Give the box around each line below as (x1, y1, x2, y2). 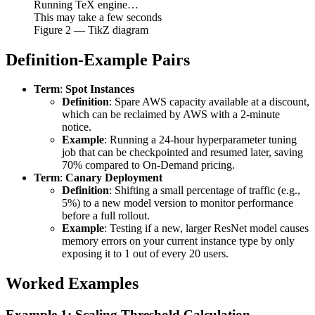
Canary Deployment (65, 172, 162, 184)
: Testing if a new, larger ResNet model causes (104, 222, 309, 235)
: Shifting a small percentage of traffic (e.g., (109, 184, 300, 197)
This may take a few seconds (34, 11, 162, 23)
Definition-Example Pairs (6, 50, 190, 69)
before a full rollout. (62, 210, 150, 222)
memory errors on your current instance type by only (62, 235, 295, 247)
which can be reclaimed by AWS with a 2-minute (62, 108, 280, 121)
